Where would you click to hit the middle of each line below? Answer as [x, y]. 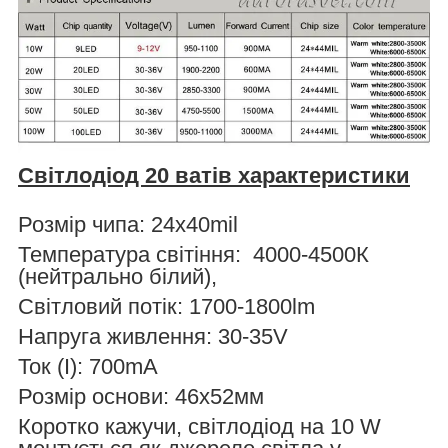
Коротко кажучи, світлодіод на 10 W [199, 426]
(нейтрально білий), [120, 276]
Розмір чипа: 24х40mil [128, 224]
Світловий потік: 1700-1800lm [166, 306]
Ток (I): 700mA [88, 366]
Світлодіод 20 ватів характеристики [214, 175]
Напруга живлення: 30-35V [153, 336]
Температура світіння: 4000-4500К [193, 254]
